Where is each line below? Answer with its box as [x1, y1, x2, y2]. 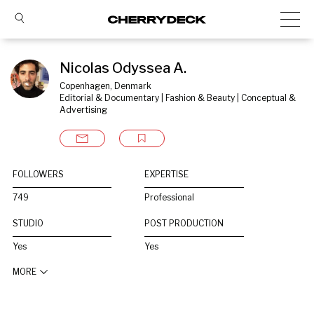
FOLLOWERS [13, 169, 64, 179]
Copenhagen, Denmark [60, 81, 151, 91]
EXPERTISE [144, 169, 189, 179]
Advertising [60, 104, 107, 115]
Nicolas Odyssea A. [60, 60, 186, 76]
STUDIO [13, 218, 43, 228]
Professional [144, 192, 195, 203]
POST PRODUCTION [144, 218, 224, 228]
